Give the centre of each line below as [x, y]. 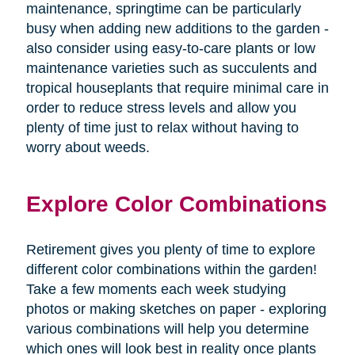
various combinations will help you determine [167, 328]
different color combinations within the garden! [171, 269]
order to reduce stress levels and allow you [161, 107]
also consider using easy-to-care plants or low [170, 48]
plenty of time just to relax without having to [162, 127]
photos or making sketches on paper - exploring [176, 309]
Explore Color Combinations [176, 203]
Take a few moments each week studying [156, 289]
